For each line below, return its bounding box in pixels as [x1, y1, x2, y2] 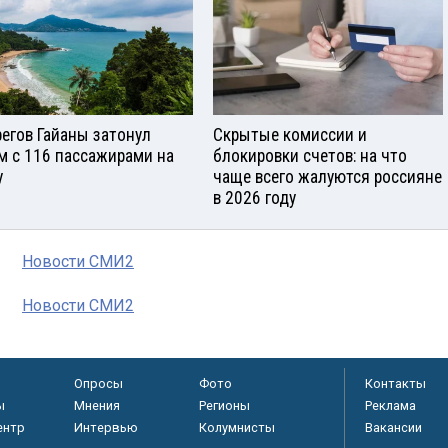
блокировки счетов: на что [213, 146, 407, 167]
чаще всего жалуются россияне [213, 167, 442, 188]
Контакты [365, 376, 426, 392]
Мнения [73, 398, 120, 414]
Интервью [73, 420, 138, 436]
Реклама [365, 398, 416, 414]
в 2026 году [213, 188, 296, 209]
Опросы [73, 376, 123, 392]
